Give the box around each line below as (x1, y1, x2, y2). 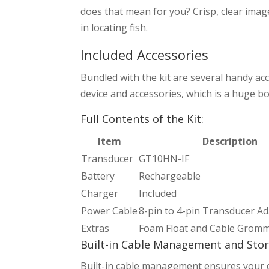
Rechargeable (139, 169, 201, 183)
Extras (81, 221, 110, 235)
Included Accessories (80, 45, 209, 64)
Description (202, 134, 258, 148)
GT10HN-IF (139, 151, 190, 165)
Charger (81, 186, 119, 200)
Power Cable (81, 204, 138, 217)
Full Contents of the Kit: (80, 111, 204, 126)
